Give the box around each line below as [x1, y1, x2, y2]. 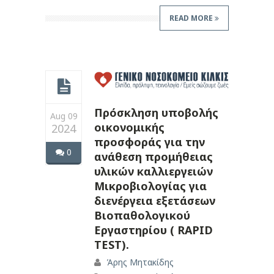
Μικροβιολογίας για [94, 179, 207, 194]
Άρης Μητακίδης [106, 256, 174, 268]
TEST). [94, 237, 129, 253]
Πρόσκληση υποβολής [94, 105, 218, 120]
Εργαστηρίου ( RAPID [94, 223, 213, 238]
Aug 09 [50, 109, 78, 122]
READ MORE [169, 12, 215, 23]
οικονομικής [94, 120, 165, 135]
